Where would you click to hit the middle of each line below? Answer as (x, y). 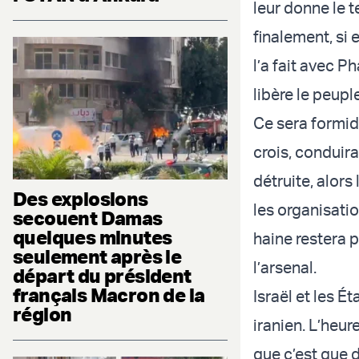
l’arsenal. (285, 268)
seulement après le (97, 257)
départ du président (102, 276)
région (42, 315)
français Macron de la (109, 295)
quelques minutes (93, 238)
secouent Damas (88, 218)
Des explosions (81, 199)
